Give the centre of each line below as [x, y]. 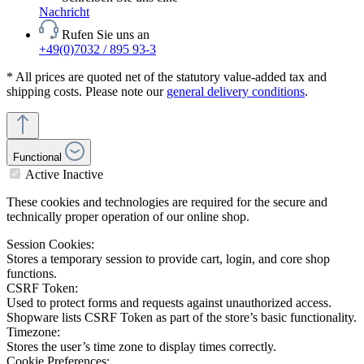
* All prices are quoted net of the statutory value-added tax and [167, 76]
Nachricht [64, 11]
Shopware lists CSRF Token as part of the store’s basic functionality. [182, 317]
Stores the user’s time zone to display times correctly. [143, 346]
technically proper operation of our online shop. [128, 216]
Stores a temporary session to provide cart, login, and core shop [168, 258]
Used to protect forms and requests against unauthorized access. [169, 302]
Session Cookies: [50, 244]
